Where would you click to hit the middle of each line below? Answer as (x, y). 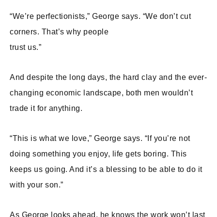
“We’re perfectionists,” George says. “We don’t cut (100, 16)
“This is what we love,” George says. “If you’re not (100, 138)
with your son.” (37, 185)
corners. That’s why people (59, 31)
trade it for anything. (46, 108)
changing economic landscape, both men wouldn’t (101, 93)
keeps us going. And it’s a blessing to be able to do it (106, 169)
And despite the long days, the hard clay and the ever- (108, 77)
